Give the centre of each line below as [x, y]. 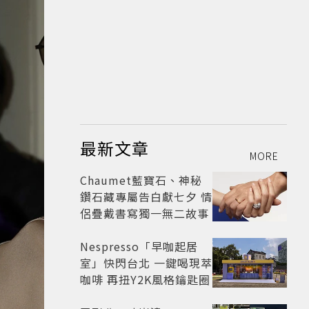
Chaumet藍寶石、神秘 [141, 180]
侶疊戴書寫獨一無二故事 [144, 213]
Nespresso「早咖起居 [139, 247]
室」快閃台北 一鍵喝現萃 [146, 263]
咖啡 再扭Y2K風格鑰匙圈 [145, 280]
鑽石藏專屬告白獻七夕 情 [146, 197]
